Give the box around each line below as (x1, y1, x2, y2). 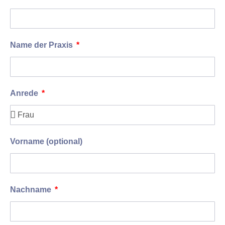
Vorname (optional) (10, 137, 82, 146)
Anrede (10, 89, 40, 98)
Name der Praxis (10, 41, 75, 50)
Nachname (10, 185, 53, 194)
